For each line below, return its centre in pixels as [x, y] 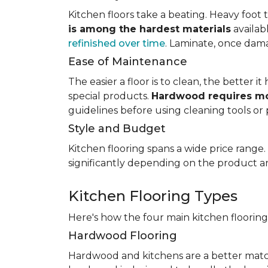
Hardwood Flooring [123, 236]
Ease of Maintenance [128, 62]
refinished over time [117, 43]
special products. [110, 96]
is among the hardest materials [150, 29]
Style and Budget [117, 129]
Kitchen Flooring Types [153, 196]
